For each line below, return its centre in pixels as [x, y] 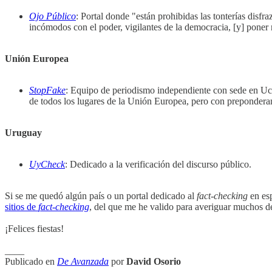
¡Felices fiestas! [34, 229]
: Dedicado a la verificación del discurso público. [158, 165]
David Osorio [154, 262]
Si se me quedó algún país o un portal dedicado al [101, 196]
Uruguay [23, 133]
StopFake [47, 90]
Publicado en [31, 262]
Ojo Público [53, 16]
